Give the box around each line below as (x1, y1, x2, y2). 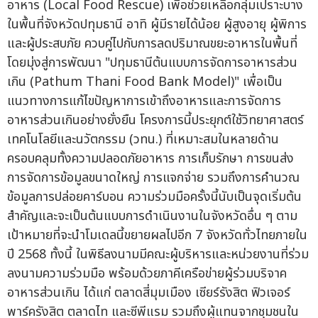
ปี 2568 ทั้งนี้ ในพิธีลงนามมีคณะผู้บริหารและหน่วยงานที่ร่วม (7, 245, 309, 265)
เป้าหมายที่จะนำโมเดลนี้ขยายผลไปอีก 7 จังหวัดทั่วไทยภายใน (7, 226, 307, 246)
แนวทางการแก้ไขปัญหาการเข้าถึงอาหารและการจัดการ (7, 92, 281, 111)
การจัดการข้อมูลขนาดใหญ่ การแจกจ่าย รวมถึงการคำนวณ (7, 168, 300, 188)
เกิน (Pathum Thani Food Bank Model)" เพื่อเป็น (7, 72, 283, 92)
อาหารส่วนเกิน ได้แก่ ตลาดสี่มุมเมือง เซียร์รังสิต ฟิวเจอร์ (7, 283, 290, 303)
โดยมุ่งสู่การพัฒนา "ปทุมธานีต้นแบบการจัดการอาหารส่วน (7, 53, 297, 73)
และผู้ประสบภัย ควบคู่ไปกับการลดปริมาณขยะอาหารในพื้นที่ (7, 34, 297, 54)
